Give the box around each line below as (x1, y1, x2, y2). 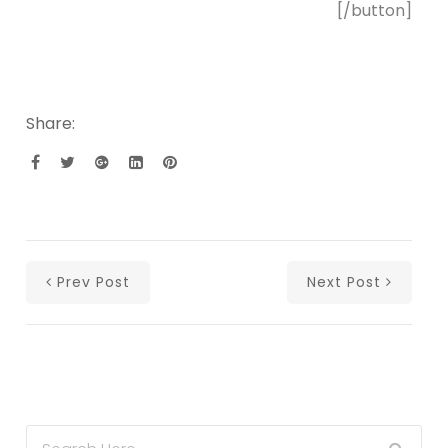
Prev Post (57, 271, 131, 292)
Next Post (306, 271, 381, 292)
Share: (26, 111, 76, 135)
